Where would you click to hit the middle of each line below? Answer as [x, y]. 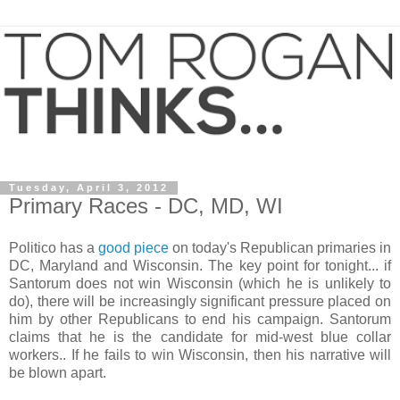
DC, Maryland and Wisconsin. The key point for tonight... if [200, 266]
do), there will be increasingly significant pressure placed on [200, 302]
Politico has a [54, 248]
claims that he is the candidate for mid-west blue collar [200, 337]
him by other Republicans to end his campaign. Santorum [200, 320]
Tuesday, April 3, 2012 [89, 188]
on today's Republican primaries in [280, 248]
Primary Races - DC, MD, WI [146, 205]
